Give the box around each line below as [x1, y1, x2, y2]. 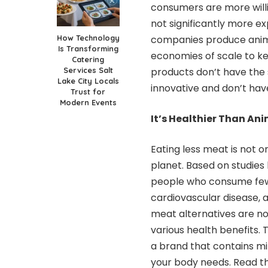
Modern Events [59, 97, 117, 107]
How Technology [56, 32, 120, 42]
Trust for [71, 86, 105, 96]
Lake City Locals [57, 75, 119, 86]
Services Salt [63, 65, 113, 75]
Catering [72, 54, 104, 64]
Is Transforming [57, 43, 118, 53]
